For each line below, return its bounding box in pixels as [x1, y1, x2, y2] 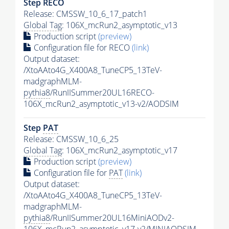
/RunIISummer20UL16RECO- [50, 86, 154, 98]
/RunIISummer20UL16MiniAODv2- [50, 212, 174, 223]
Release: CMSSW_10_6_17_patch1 [24, 8, 147, 19]
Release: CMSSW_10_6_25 [24, 133, 119, 145]
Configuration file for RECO [32, 41, 132, 53]
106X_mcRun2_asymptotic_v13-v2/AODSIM [24, 98, 179, 109]
